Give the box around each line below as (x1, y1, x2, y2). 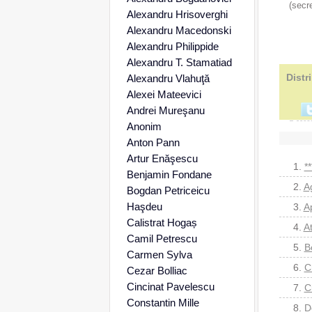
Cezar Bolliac (126, 265, 187, 276)
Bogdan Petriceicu (126, 185, 210, 196)
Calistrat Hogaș (126, 217, 197, 228)
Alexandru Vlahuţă (126, 72, 210, 84)
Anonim (126, 120, 162, 132)
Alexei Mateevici (126, 88, 201, 100)
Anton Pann (126, 136, 180, 148)
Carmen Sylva (126, 249, 192, 260)
